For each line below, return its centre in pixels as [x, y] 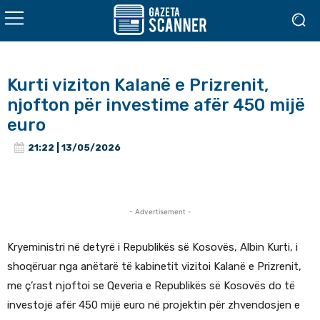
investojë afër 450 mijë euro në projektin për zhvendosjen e [154, 305]
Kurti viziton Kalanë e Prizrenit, [138, 85]
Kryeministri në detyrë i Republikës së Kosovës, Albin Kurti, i [152, 247]
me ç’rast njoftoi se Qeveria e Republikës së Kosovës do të [151, 286]
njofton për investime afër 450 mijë [156, 105]
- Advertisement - [160, 212]
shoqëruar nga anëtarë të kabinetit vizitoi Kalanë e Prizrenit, [154, 267]
